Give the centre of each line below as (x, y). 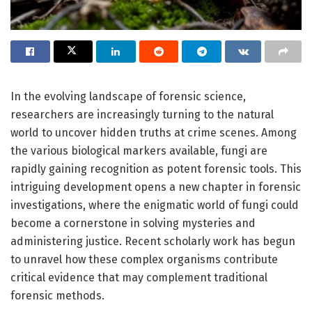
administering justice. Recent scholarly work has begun (153, 242)
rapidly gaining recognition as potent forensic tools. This (156, 169)
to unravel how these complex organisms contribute (144, 260)
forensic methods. (57, 296)
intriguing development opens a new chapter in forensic (156, 187)
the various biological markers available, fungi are (139, 151)
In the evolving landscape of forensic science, (128, 97)
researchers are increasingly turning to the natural (142, 115)
